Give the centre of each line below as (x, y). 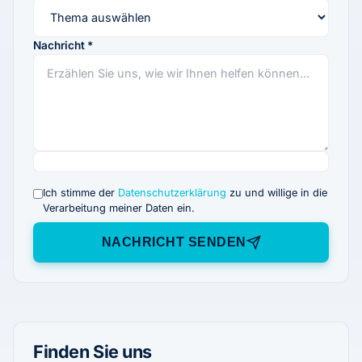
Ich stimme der (80, 193)
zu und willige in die (276, 193)
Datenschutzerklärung (172, 193)
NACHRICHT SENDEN (174, 242)
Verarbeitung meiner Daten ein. (118, 208)
